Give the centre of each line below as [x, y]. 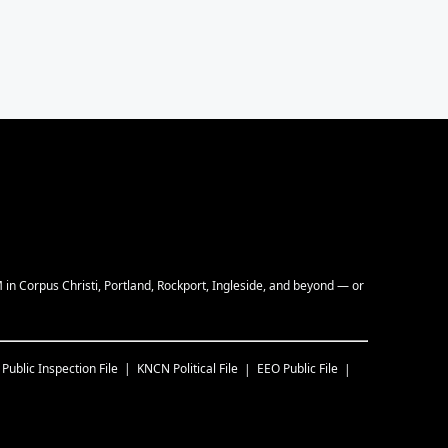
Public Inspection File [60, 368]
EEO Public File [297, 368]
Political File [205, 368]
